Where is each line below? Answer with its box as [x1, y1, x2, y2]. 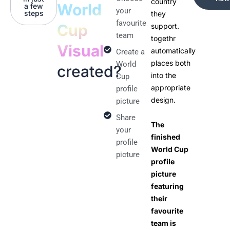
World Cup [150, 145, 188, 154]
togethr [150, 33, 176, 43]
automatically [150, 46, 196, 55]
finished [150, 132, 180, 142]
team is [150, 219, 176, 228]
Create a [116, 47, 145, 56]
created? [57, 62, 122, 81]
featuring [150, 182, 184, 191]
